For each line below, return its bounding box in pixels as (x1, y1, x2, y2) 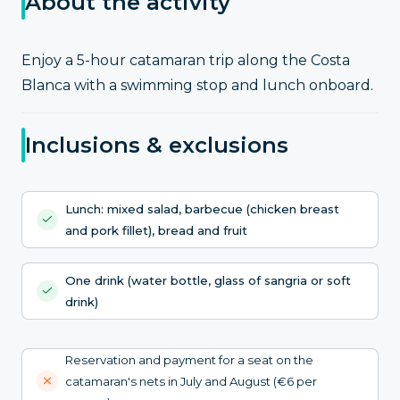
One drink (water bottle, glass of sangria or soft (65, 272, 351, 287)
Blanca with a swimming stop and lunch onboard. (21, 77, 373, 95)
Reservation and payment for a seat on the (65, 352, 313, 367)
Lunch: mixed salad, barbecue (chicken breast (65, 201, 339, 216)
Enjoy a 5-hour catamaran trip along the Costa (21, 52, 350, 70)
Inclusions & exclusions (25, 131, 288, 158)
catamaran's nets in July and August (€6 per (65, 373, 317, 388)
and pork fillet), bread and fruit (65, 222, 247, 237)
